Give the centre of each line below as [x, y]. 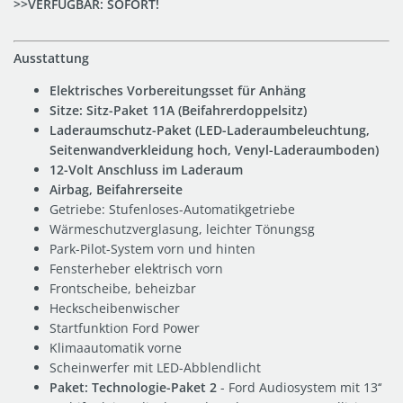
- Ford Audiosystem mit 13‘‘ [299, 387]
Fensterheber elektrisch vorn [136, 268]
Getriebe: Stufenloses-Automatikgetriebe [172, 209]
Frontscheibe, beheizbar [123, 288]
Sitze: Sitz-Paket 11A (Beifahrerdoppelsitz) [178, 110]
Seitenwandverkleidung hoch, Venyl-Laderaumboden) [214, 149]
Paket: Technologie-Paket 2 [133, 387]
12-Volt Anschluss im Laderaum [146, 169]
